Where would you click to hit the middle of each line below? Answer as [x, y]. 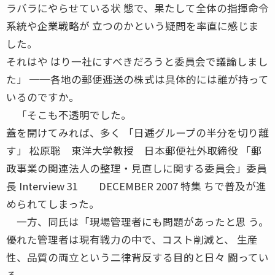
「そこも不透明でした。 [69, 114]
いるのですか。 [43, 97]
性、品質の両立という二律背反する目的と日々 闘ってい [137, 257]
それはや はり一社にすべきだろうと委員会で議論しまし [137, 61]
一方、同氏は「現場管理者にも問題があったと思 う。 [137, 221]
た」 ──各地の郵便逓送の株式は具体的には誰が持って [137, 79]
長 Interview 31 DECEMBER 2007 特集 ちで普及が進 [136, 186]
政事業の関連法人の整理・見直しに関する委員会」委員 [137, 168]
